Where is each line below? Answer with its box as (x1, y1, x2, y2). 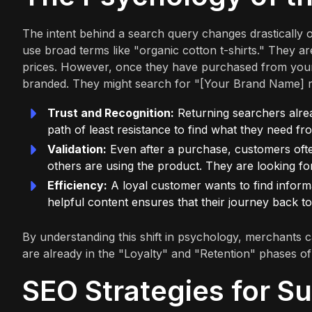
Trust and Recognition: (47, 106, 174, 120)
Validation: (47, 142, 107, 156)
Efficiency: (47, 178, 107, 192)
